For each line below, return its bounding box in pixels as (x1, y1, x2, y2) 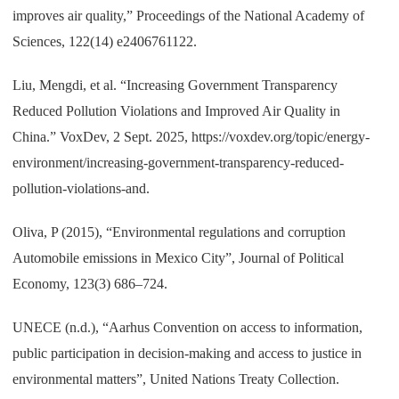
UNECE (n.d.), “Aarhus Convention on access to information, (12, 319, 363, 335)
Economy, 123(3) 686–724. (12, 275, 168, 291)
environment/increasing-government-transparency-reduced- (12, 154, 345, 170)
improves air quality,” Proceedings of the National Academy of (12, 7, 365, 23)
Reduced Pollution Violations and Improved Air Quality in (12, 102, 341, 118)
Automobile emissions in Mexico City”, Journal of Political (12, 249, 345, 265)
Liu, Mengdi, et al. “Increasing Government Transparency (12, 77, 338, 93)
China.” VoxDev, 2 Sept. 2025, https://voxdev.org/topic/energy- (12, 128, 370, 144)
